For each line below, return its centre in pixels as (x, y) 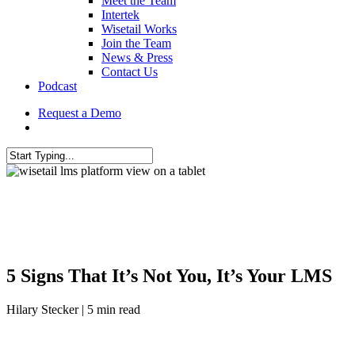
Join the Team (136, 43)
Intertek (120, 15)
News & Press (137, 57)
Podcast (57, 86)
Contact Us (130, 72)
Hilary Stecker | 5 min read (73, 309)
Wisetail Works (139, 29)
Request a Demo (80, 113)
